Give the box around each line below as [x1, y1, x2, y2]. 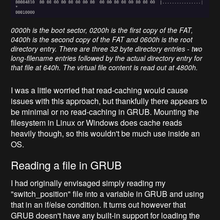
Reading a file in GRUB [11, 157, 122, 173]
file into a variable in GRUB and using [73, 188, 204, 200]
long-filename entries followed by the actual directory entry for [11, 53, 203, 63]
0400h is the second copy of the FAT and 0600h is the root [11, 34, 193, 45]
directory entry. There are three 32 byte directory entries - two [11, 44, 203, 54]
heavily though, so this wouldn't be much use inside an [11, 128, 200, 139]
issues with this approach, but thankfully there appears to [11, 95, 208, 107]
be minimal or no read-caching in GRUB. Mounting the [11, 106, 199, 118]
